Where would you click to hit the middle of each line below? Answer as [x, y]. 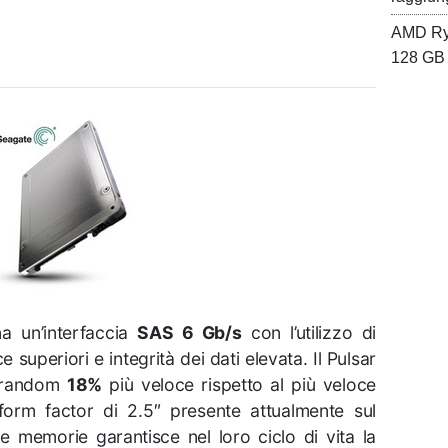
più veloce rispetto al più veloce [238, 384]
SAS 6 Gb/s [189, 332]
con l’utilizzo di [308, 332]
